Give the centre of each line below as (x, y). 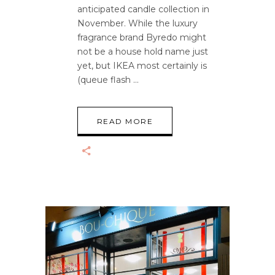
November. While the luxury (137, 23)
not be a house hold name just (143, 51)
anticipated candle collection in (143, 9)
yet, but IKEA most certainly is (142, 65)
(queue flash (105, 79)
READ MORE (125, 121)
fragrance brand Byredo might (142, 37)
